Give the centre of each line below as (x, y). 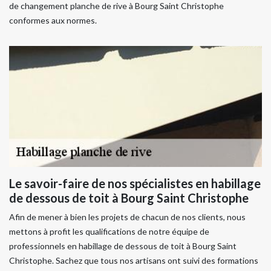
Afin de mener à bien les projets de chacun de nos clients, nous (127, 217)
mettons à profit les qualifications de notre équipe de (109, 231)
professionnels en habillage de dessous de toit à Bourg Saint (123, 246)
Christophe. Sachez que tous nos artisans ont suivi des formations (134, 260)
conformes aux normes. (53, 20)
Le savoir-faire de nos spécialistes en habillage (135, 183)
